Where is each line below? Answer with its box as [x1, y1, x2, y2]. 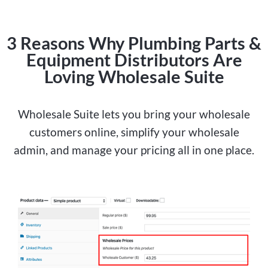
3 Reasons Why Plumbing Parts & [7, 32, 261, 53]
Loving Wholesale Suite [44, 66, 224, 87]
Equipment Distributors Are [26, 49, 242, 70]
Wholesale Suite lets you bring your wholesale [18, 107, 250, 121]
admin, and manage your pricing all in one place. [14, 143, 254, 157]
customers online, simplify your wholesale [29, 125, 239, 139]
